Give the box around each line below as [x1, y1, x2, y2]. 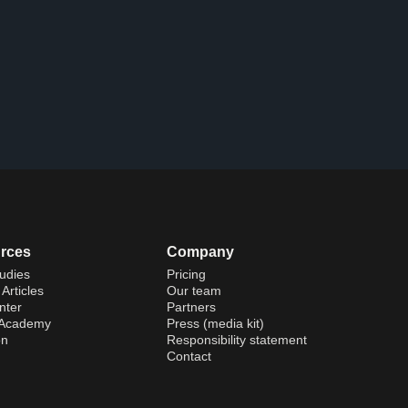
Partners [167, 299, 217, 314]
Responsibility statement [167, 331, 308, 347]
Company [167, 243, 235, 260]
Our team [167, 282, 222, 298]
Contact [167, 348, 212, 363]
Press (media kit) [167, 315, 265, 331]
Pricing [167, 266, 207, 281]
